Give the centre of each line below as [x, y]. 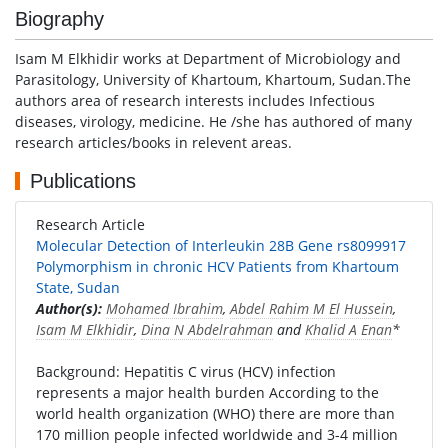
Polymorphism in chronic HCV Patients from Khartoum [217, 266]
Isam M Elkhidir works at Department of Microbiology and [208, 58]
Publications [83, 181]
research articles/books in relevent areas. [153, 142]
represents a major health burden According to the [207, 392]
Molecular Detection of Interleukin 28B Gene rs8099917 [221, 245]
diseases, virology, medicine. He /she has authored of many [213, 121]
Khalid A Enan [348, 329]
